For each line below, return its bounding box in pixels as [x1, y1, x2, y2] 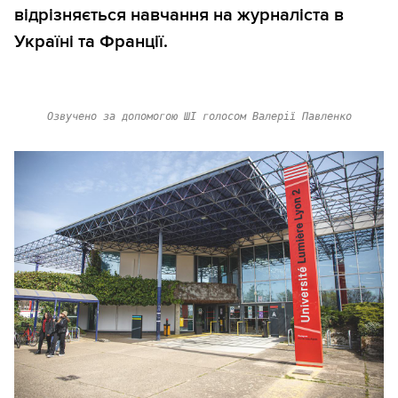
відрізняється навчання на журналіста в [14, 4, 344, 27]
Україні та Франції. [14, 31, 168, 53]
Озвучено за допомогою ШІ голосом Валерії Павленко [46, 110, 352, 123]
